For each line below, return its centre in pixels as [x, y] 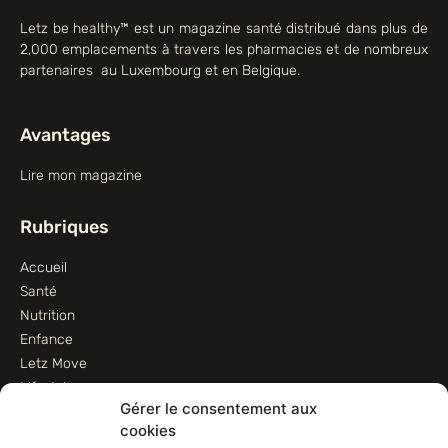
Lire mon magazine [81, 175]
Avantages [65, 134]
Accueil [43, 267]
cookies [148, 430]
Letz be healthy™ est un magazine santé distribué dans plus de [224, 29]
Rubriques [64, 226]
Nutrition [47, 315]
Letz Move [53, 363]
